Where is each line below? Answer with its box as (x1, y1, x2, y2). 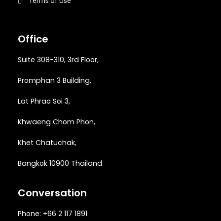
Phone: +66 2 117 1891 (18, 209, 87, 219)
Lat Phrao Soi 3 (18, 96, 69, 106)
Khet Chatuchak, (18, 138, 76, 147)
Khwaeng (18, 117, 53, 127)
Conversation (18, 186, 87, 200)
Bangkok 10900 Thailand (18, 158, 102, 168)
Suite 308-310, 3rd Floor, (18, 55, 99, 65)
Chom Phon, (53, 117, 97, 127)
